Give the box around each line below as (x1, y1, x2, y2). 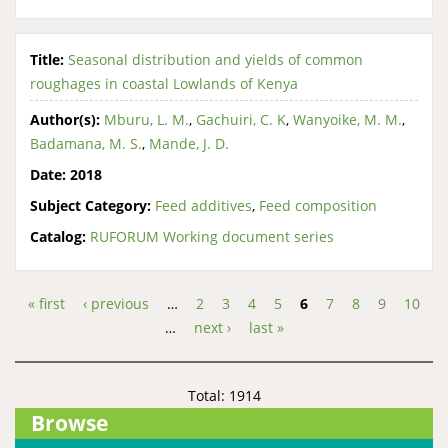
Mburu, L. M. (104, 109, 189, 129)
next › (193, 317, 231, 337)
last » (248, 317, 284, 337)
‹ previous (83, 293, 149, 313)
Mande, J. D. (149, 133, 229, 153)
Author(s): (30, 109, 100, 129)
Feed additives (155, 195, 252, 215)
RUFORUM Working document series (90, 226, 334, 246)
